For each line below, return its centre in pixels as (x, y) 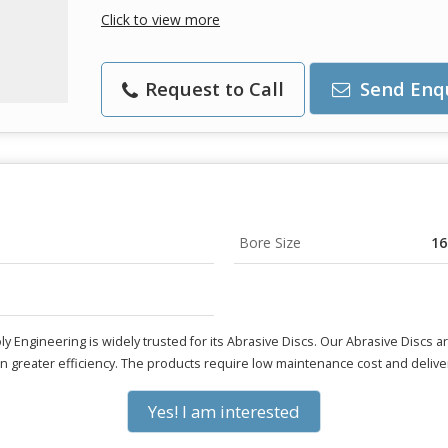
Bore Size (270, 242)
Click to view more (160, 19)
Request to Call (212, 88)
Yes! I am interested (224, 411)
